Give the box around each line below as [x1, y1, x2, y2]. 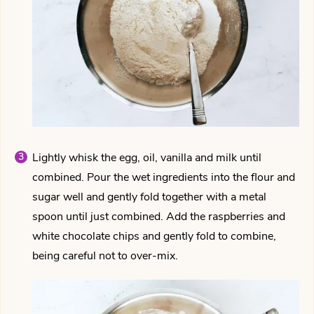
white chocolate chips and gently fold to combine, [32, 228, 276, 244]
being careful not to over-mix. [32, 248, 178, 264]
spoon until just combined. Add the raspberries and [32, 209, 285, 224]
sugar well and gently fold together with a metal [32, 189, 266, 205]
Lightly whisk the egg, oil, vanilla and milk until [32, 150, 261, 165]
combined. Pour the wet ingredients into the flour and [32, 170, 295, 185]
